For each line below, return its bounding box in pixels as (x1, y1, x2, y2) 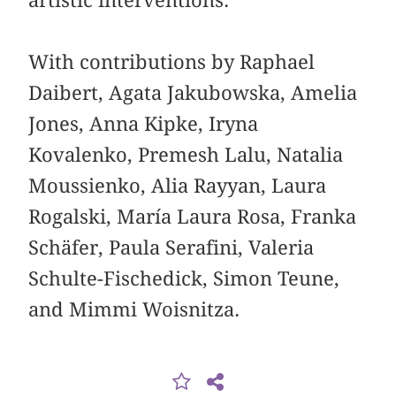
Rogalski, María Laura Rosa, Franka (28, 205, 357, 229)
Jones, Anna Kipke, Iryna (28, 112, 259, 136)
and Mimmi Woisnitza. (28, 298, 240, 322)
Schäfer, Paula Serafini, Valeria (28, 236, 315, 260)
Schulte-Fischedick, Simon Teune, (28, 267, 340, 291)
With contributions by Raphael (28, 50, 316, 74)
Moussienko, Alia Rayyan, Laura (28, 174, 327, 198)
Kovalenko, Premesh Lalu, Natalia (28, 143, 344, 167)
